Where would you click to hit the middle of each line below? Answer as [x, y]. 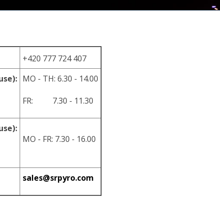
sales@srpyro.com [58, 178]
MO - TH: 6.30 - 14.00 [60, 79]
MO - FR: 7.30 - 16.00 [59, 139]
